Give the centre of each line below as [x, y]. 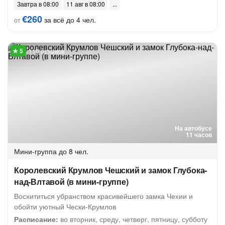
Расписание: [36, 219]
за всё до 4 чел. [69, 20]
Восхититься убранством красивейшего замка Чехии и [103, 196]
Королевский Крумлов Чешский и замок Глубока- [111, 170]
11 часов [199, 135]
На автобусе [193, 128]
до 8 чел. [74, 151]
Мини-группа [35, 151]
